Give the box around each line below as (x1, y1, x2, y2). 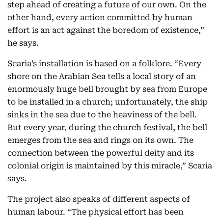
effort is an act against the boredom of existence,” (7, 26, 204, 35)
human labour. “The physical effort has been (7, 207, 184, 217)
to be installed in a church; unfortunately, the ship (7, 97, 208, 107)
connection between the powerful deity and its (7, 148, 194, 158)
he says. (7, 38, 39, 48)
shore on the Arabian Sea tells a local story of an (7, 72, 196, 81)
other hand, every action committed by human (7, 13, 192, 22)
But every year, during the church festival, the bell (7, 123, 207, 132)
